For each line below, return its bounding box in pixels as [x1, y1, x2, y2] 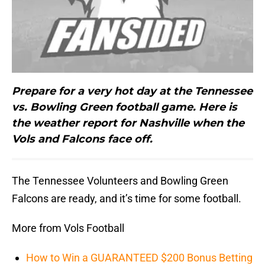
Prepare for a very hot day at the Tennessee [12, 85, 253, 98]
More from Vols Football [12, 222, 124, 235]
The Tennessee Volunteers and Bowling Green [12, 174, 228, 188]
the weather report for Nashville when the [12, 117, 244, 130]
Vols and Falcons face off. [12, 132, 153, 146]
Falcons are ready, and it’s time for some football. [12, 192, 241, 205]
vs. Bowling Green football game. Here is [12, 101, 237, 114]
